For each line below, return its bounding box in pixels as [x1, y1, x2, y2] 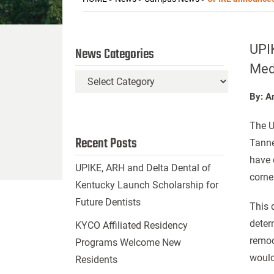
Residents [75, 254, 117, 265]
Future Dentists [75, 196, 141, 208]
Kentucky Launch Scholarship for [75, 179, 218, 191]
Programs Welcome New [75, 237, 181, 248]
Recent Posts [75, 133, 137, 154]
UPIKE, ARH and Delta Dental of [75, 162, 211, 174]
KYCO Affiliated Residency [75, 220, 188, 231]
